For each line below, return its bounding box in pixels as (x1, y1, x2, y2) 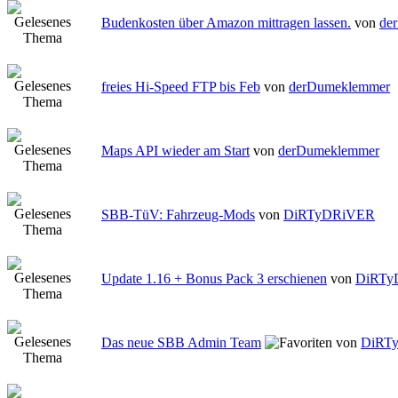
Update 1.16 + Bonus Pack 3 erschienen (101, 271, 327, 287)
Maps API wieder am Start (101, 143, 250, 159)
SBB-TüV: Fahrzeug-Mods (101, 207, 255, 223)
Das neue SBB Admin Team (101, 335, 261, 351)
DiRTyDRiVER (283, 207, 375, 223)
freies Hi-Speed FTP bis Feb (101, 79, 260, 95)
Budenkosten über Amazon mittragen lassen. (101, 15, 351, 31)
